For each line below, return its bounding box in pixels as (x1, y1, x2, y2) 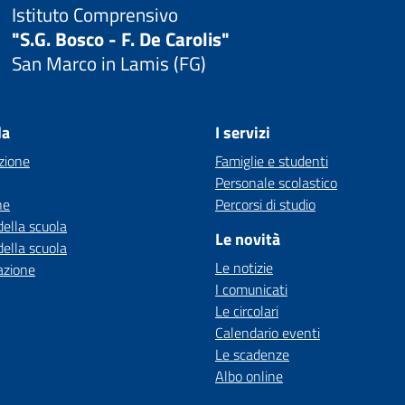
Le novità (215, 227, 280, 251)
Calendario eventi (215, 322, 320, 344)
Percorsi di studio (215, 193, 316, 215)
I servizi (215, 120, 270, 145)
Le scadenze (215, 344, 289, 365)
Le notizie (215, 257, 273, 278)
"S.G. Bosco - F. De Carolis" (11, 24, 230, 53)
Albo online (215, 365, 283, 387)
